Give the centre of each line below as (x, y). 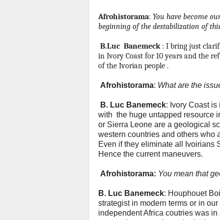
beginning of (119, 27)
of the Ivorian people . (133, 66)
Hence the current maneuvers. (151, 154)
